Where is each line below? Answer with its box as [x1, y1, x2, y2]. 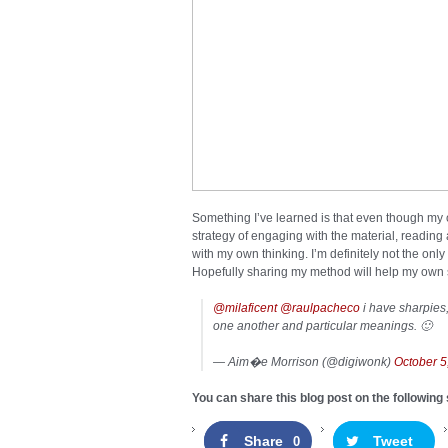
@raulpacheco [280, 301, 360, 316]
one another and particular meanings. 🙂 [213, 319, 432, 334]
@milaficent [213, 301, 277, 316]
